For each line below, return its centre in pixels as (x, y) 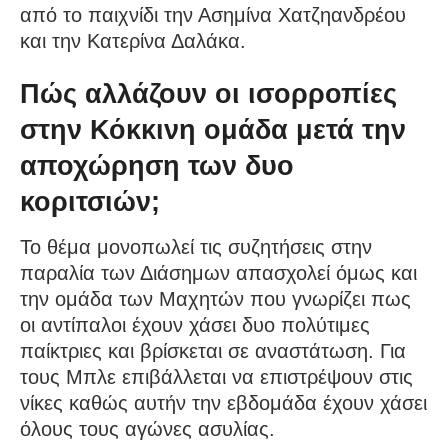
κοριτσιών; (90, 202)
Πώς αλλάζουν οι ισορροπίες (208, 94)
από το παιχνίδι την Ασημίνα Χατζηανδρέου (213, 14)
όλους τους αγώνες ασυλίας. (147, 429)
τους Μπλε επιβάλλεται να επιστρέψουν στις (216, 377)
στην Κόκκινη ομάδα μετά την (213, 130)
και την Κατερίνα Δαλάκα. (133, 40)
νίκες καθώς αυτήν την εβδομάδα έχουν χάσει (223, 403)
